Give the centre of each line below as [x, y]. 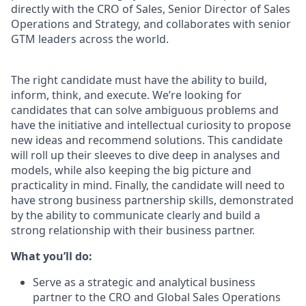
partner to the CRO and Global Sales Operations [157, 297]
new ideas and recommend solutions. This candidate [147, 140]
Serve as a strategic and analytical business [144, 282]
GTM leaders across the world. [90, 39]
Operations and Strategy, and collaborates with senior [151, 24]
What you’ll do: [52, 256]
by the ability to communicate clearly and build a [136, 215]
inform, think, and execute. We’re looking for [126, 95]
